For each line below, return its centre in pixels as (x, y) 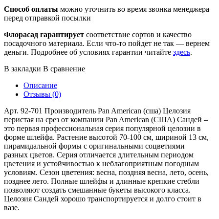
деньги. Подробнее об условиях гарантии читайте (88, 52)
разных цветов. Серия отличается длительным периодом (99, 154)
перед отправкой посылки (47, 18)
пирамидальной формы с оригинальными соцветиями (94, 146)
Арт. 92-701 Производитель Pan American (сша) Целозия (97, 110)
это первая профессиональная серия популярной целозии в (102, 128)
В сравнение (64, 68)
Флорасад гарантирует (44, 34)
